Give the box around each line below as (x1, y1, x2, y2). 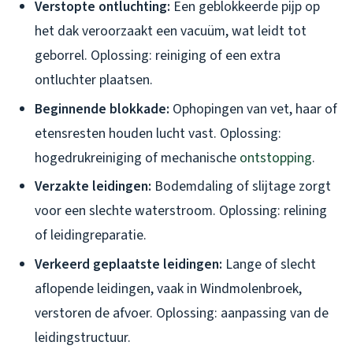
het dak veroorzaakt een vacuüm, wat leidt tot (35, 21, 307, 42)
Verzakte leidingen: (35, 176, 151, 197)
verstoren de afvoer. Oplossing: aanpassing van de (35, 303, 329, 323)
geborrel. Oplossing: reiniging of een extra (35, 46, 281, 66)
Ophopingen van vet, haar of (169, 98, 337, 119)
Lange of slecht (222, 255, 316, 274)
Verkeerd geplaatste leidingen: (35, 255, 222, 274)
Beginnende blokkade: (35, 98, 169, 119)
